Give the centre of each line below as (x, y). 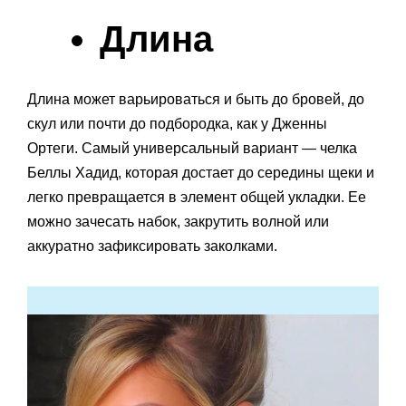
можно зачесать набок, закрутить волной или (178, 222)
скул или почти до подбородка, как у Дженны (177, 124)
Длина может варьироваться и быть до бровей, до (196, 100)
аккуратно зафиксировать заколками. (152, 246)
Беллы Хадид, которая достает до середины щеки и (201, 173)
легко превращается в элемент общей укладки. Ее (197, 198)
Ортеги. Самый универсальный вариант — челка (192, 149)
